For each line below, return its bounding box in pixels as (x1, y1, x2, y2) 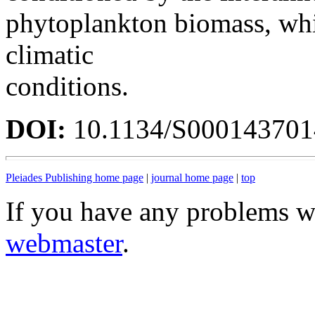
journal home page (151, 172, 233, 184)
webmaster (6, 228, 122, 258)
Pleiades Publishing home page (6, 172, 143, 184)
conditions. (6, 71, 129, 101)
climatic (6, 39, 94, 70)
